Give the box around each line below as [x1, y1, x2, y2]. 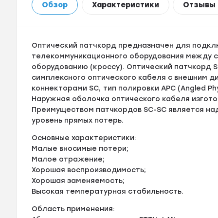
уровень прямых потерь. [32, 116, 124, 125]
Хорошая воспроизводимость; [32, 165, 146, 174]
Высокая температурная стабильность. [32, 187, 184, 196]
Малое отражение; [32, 155, 105, 163]
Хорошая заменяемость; [32, 176, 125, 185]
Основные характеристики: [32, 133, 137, 142]
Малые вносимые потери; [32, 144, 129, 153]
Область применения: [32, 204, 115, 213]
